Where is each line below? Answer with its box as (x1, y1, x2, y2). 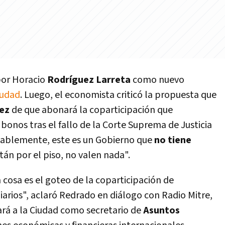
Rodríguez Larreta (47, 73, 133, 86)
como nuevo (133, 73, 184, 86)
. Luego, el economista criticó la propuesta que (20, 88, 216, 101)
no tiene (154, 134, 191, 147)
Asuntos (143, 204, 180, 217)
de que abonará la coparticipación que (12, 103, 173, 117)
